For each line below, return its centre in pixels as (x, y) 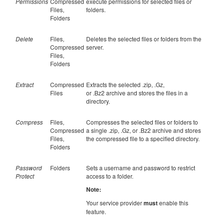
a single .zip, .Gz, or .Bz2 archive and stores (144, 130)
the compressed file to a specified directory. (143, 138)
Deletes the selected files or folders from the (144, 39)
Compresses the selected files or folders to (142, 122)
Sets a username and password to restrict (141, 168)
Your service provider (115, 203)
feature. (96, 211)
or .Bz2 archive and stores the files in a (137, 93)
